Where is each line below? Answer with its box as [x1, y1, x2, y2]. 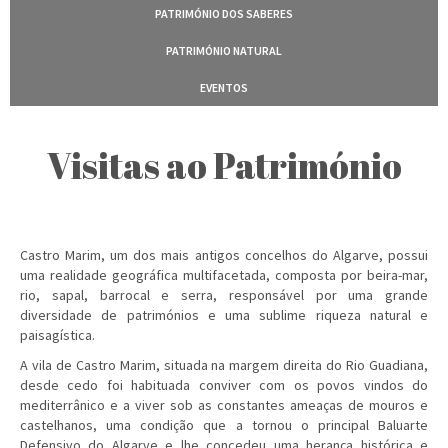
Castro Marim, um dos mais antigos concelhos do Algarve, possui [20, 246, 428, 264]
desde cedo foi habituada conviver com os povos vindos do [20, 376, 428, 394]
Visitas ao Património [46, 141, 402, 189]
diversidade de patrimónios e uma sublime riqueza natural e [20, 306, 428, 324]
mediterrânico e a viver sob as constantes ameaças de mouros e [20, 396, 428, 414]
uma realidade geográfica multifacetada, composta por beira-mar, [20, 266, 428, 284]
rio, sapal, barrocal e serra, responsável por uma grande [20, 286, 428, 304]
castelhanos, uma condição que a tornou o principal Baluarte [20, 416, 428, 434]
